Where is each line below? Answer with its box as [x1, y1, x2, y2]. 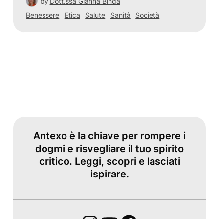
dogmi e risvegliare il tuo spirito [35, 142, 184, 155]
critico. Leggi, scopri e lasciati [39, 155, 180, 168]
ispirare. [90, 168, 129, 180]
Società [135, 11, 160, 20]
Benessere [26, 11, 60, 20]
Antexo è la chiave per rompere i [33, 130, 186, 142]
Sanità [110, 11, 131, 20]
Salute [85, 11, 106, 20]
